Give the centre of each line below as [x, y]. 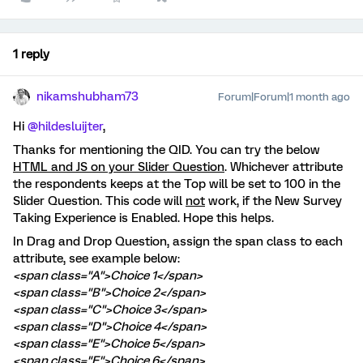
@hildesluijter [65, 126]
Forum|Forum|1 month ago [284, 97]
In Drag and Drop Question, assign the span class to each [178, 241]
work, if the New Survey [273, 201]
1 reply [31, 54]
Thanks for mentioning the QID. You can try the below [167, 150]
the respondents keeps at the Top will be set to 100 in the [177, 184]
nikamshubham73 [88, 96]
